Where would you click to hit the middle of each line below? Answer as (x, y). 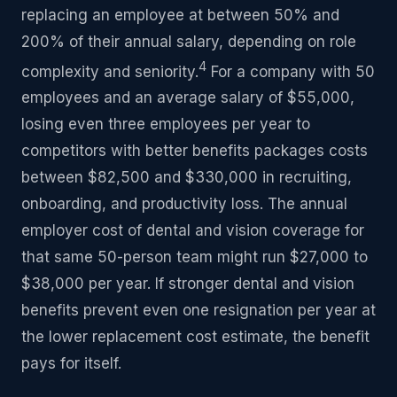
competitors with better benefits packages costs (195, 151)
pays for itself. (71, 364)
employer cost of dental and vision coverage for (193, 231)
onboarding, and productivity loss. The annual (184, 204)
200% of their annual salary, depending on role (189, 41)
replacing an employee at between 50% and (180, 15)
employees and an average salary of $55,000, (188, 98)
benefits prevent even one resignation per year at (198, 311)
